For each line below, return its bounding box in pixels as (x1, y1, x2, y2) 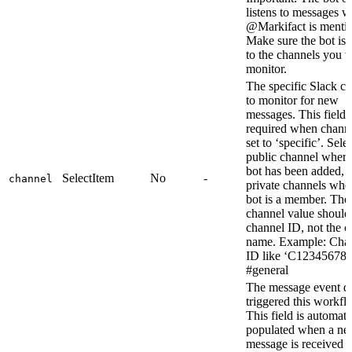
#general (246, 262, 288, 277)
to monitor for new (246, 93, 339, 107)
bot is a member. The (246, 192, 350, 206)
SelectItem (62, 170, 114, 185)
